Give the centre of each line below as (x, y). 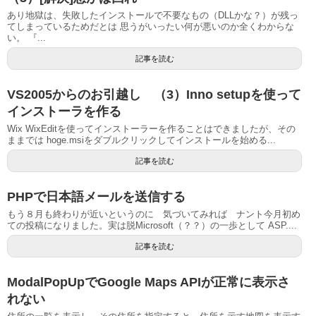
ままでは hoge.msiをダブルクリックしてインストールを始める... (141, 140)
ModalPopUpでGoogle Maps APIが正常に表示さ (148, 282)
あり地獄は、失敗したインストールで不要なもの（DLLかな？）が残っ (153, 15)
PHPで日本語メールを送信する (96, 196)
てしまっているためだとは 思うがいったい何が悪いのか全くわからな (151, 26)
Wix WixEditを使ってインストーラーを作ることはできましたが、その (151, 128)
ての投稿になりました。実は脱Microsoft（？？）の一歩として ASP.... (152, 225)
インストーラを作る (64, 111)
